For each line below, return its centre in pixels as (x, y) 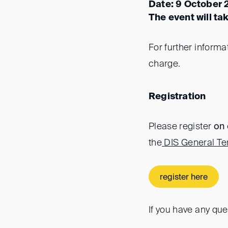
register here (184, 178)
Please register (181, 127)
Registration (177, 97)
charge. (165, 64)
